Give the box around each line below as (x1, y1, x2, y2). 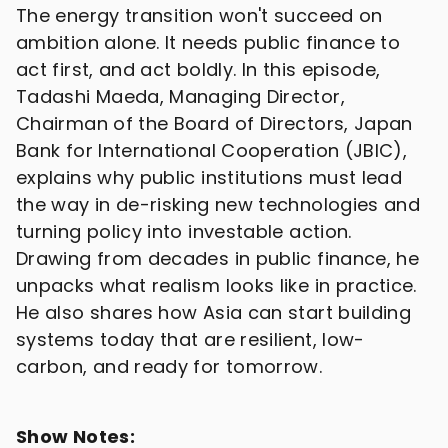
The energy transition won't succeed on (16, 2, 383, 28)
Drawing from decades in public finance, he (16, 245, 420, 271)
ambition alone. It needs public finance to (16, 29, 401, 55)
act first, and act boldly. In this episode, (16, 56, 381, 82)
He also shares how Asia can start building (16, 299, 412, 325)
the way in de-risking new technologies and (16, 191, 421, 217)
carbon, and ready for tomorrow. (16, 353, 323, 379)
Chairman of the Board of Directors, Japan (16, 110, 413, 136)
